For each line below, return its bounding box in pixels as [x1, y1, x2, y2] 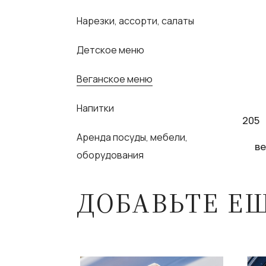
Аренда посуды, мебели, [77, 130, 188, 144]
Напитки [77, 101, 115, 115]
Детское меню [77, 43, 145, 56]
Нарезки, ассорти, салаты [77, 14, 195, 27]
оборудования [77, 148, 144, 161]
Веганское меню [77, 72, 153, 85]
